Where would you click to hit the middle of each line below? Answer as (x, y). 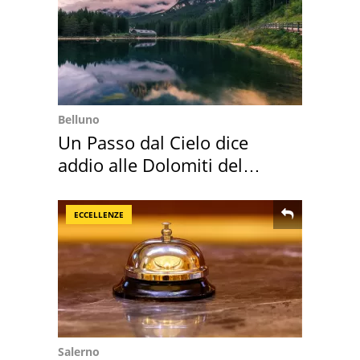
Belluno (79, 120)
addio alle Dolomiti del (150, 165)
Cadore (87, 188)
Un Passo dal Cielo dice (153, 143)
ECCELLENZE (99, 215)
